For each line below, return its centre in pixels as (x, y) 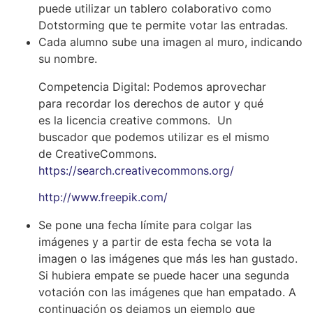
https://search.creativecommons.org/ (136, 170)
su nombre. (68, 58)
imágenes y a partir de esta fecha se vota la (155, 242)
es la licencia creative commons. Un (135, 120)
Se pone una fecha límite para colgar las (145, 225)
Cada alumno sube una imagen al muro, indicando (170, 42)
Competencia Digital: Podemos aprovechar (152, 86)
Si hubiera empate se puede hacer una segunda (164, 276)
